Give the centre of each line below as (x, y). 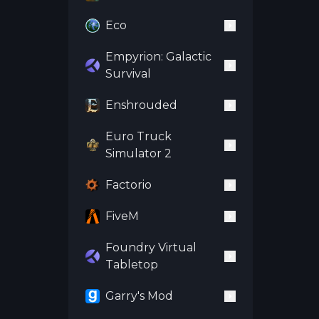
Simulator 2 (138, 153)
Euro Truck (138, 136)
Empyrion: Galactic (158, 57)
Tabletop (132, 265)
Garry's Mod (139, 296)
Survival (128, 74)
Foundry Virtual (151, 247)
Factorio (129, 185)
